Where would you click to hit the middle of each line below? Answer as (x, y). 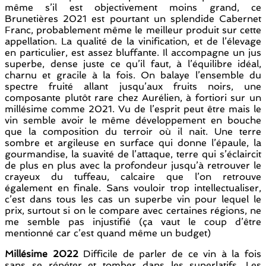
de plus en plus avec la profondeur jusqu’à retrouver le (133, 166)
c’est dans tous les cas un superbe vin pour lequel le (133, 199)
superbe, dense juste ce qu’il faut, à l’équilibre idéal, (133, 64)
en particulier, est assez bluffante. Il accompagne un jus (133, 53)
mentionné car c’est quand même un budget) (108, 233)
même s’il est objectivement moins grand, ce (133, 8)
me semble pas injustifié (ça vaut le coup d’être (133, 222)
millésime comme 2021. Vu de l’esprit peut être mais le (133, 109)
